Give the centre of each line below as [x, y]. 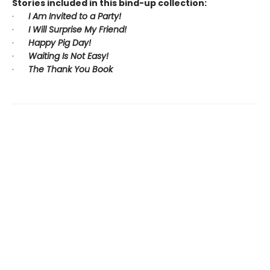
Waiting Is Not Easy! [68, 56]
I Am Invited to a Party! [75, 16]
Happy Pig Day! [60, 43]
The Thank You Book [71, 69]
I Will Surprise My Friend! [77, 30]
